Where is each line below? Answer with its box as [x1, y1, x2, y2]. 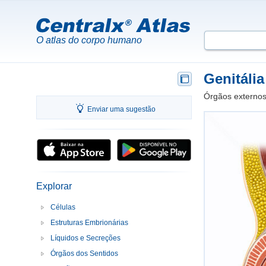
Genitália [204, 71, 264, 87]
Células [50, 203, 75, 212]
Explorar [36, 181, 72, 192]
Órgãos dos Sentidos [50, 249, 118, 258]
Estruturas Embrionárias [50, 218, 128, 227]
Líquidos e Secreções [50, 234, 121, 243]
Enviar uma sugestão [87, 105, 156, 113]
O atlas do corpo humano [36, 35, 142, 45]
